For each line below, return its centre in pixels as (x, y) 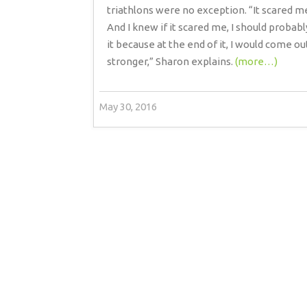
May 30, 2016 (128, 107)
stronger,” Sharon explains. (171, 62)
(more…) (256, 62)
